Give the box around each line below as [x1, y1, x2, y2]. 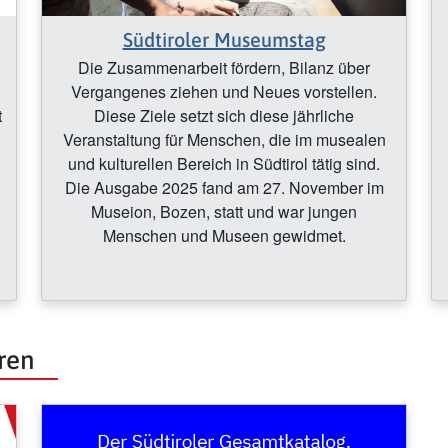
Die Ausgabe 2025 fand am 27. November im [64, 176, 384, 200]
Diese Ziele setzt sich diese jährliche [94, 104, 354, 128]
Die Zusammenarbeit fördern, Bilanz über [78, 56, 370, 80]
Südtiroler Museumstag [122, 28, 326, 52]
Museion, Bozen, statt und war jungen [91, 200, 357, 224]
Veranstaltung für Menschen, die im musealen [62, 128, 386, 152]
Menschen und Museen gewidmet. [102, 224, 346, 248]
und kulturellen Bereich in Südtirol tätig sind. [68, 152, 380, 176]
